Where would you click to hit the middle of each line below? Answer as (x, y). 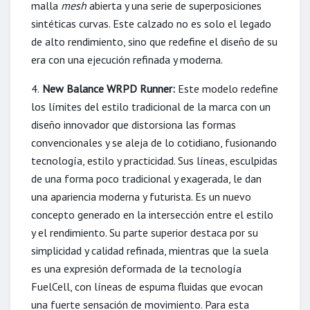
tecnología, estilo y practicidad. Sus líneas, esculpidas (154, 161)
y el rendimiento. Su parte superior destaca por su (145, 232)
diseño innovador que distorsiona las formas (134, 125)
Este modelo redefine (227, 89)
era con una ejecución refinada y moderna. (127, 60)
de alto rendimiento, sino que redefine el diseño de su (154, 42)
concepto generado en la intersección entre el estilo (152, 215)
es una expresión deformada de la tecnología (136, 268)
